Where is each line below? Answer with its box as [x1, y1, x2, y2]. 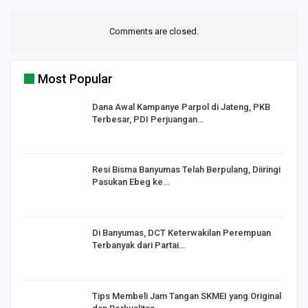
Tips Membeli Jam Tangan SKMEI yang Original [92, 290, 281, 301]
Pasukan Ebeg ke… [92, 177, 169, 188]
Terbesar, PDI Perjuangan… [92, 113, 203, 124]
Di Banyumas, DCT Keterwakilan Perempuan [92, 227, 271, 238]
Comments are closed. [109, 25, 199, 36]
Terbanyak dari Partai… [92, 239, 185, 250]
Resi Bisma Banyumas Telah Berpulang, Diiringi [92, 164, 280, 175]
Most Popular [38, 71, 113, 86]
